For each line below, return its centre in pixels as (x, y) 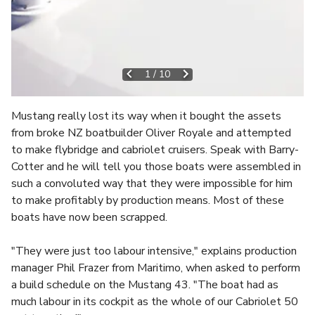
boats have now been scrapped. (89, 217)
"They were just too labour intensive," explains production (154, 251)
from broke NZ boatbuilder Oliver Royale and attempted (151, 133)
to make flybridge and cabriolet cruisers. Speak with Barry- (155, 150)
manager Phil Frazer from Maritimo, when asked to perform (156, 268)
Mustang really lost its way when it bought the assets (146, 116)
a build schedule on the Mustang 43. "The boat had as (145, 285)
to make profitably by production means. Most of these (148, 200)
